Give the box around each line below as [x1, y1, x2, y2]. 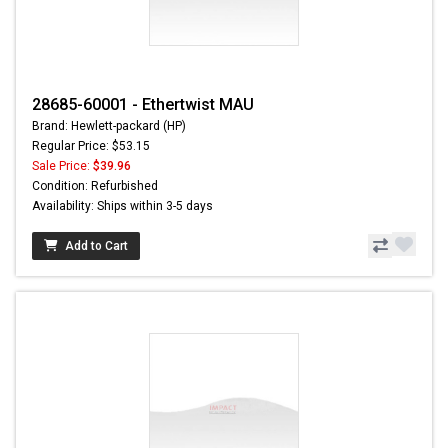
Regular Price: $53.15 [32, 139, 150, 154]
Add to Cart [65, 239, 128, 254]
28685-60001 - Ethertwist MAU [32, 95, 254, 115]
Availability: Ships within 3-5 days [32, 199, 213, 214]
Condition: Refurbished [32, 179, 158, 194]
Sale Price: [32, 159, 93, 174]
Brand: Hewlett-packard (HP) [32, 119, 186, 134]
